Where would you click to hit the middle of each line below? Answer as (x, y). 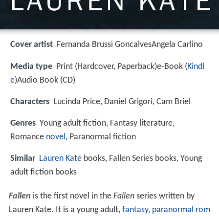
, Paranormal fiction (101, 137)
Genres (23, 123)
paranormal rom (181, 210)
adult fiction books (44, 173)
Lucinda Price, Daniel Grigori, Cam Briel (122, 102)
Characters (30, 102)
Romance (28, 137)
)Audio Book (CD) (45, 80)
